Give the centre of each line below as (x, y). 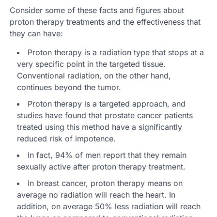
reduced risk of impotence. (66, 139)
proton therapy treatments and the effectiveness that (105, 22)
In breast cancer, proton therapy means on (105, 183)
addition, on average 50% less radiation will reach (109, 207)
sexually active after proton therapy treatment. (101, 167)
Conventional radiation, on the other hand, (94, 76)
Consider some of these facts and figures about (97, 10)
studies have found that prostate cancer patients (105, 116)
